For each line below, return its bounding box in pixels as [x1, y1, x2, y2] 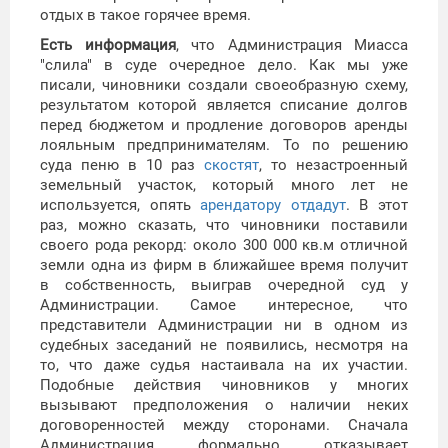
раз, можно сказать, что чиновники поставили [40, 216, 408, 235]
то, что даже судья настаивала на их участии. [40, 356, 408, 375]
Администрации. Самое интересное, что [40, 296, 408, 315]
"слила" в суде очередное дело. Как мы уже [40, 56, 408, 75]
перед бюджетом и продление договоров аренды [40, 116, 408, 135]
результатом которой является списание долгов [40, 96, 408, 115]
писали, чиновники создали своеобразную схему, [40, 76, 408, 95]
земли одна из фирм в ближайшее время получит [40, 256, 408, 275]
